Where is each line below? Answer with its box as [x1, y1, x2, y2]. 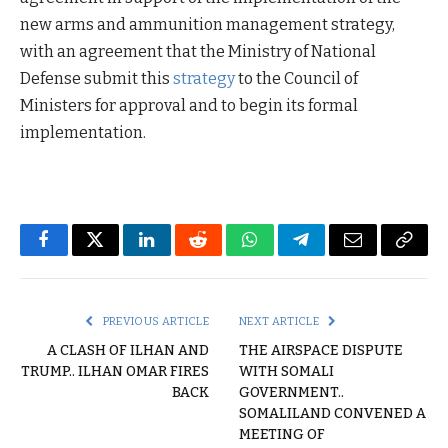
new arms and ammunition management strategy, [20, 15, 395, 35]
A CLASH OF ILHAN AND [47, 341, 209, 359]
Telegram [299, 245, 368, 264]
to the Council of [235, 69, 358, 89]
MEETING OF [239, 425, 325, 443]
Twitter [93, 245, 146, 264]
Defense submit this [20, 69, 173, 89]
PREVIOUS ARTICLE [100, 314, 209, 328]
